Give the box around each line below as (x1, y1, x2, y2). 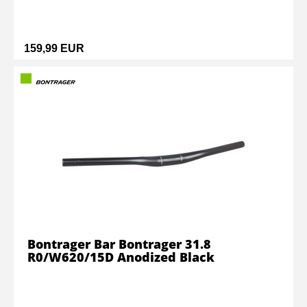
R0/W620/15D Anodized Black (27, 249, 214, 265)
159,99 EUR (24, 42, 84, 54)
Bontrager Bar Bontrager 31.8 (27, 236, 211, 252)
